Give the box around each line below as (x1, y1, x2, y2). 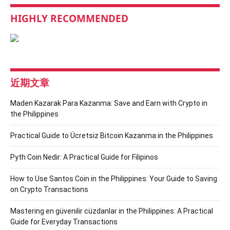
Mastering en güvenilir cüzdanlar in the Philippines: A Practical (10, 206, 213, 215)
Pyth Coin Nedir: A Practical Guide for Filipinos (10, 152, 158, 161)
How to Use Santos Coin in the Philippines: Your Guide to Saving (10, 174, 217, 183)
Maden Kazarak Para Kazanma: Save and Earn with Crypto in (10, 99, 207, 107)
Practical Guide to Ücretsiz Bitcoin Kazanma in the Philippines (10, 131, 213, 140)
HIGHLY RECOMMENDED (10, 11, 128, 25)
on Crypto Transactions (10, 185, 88, 194)
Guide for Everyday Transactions (10, 217, 118, 226)
